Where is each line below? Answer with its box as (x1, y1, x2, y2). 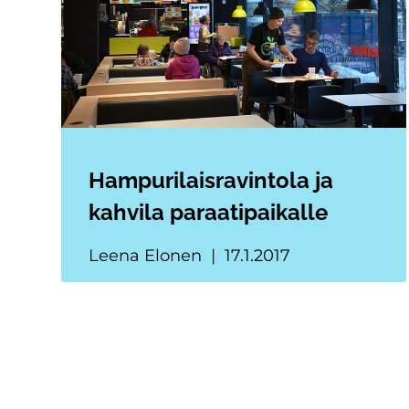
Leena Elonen (89, 245, 207, 266)
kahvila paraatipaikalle (89, 198, 329, 225)
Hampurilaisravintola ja (89, 166, 334, 194)
